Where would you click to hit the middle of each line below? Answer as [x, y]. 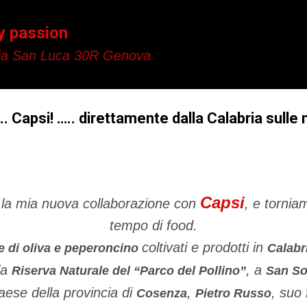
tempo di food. [153, 225]
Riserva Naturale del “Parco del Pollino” [129, 271]
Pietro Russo [233, 293]
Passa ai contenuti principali [153, 17]
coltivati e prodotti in [205, 247]
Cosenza [162, 293]
